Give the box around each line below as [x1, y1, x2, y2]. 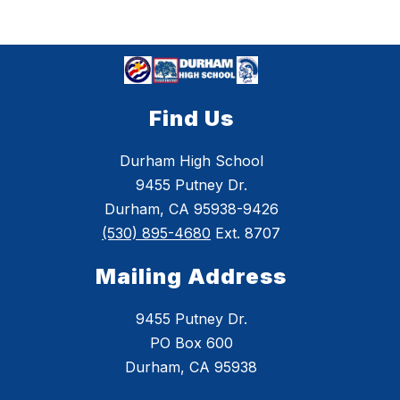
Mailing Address [96, 263, 287, 290]
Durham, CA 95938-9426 [104, 200, 279, 219]
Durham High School [119, 152, 263, 171]
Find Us [148, 105, 234, 132]
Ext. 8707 [211, 224, 280, 243]
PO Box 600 [149, 334, 233, 353]
